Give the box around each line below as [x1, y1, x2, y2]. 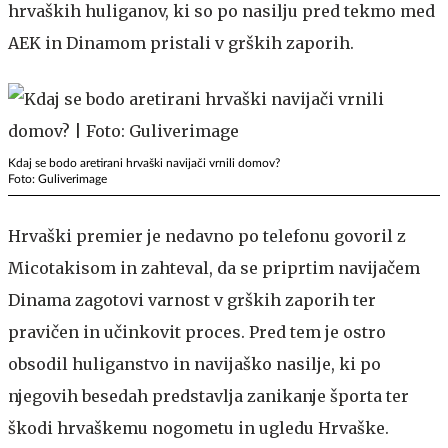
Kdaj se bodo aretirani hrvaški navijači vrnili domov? [8, 156, 280, 169]
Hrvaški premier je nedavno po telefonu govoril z [8, 225, 406, 246]
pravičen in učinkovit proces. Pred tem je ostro [8, 321, 386, 342]
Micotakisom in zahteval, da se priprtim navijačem [8, 257, 420, 278]
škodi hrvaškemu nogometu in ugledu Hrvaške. [8, 417, 389, 438]
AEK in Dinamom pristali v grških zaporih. [8, 32, 354, 53]
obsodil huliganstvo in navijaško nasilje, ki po [8, 353, 381, 374]
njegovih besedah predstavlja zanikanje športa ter [8, 385, 409, 406]
